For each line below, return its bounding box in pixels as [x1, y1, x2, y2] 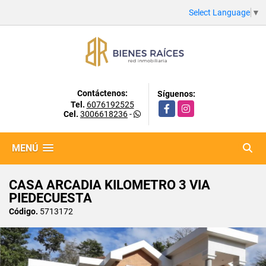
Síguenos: [157, 88, 195, 99]
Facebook [159, 101, 195, 111]
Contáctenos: [77, 88, 128, 98]
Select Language [189, 7, 250, 17]
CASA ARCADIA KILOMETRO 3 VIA [9, 177, 210, 192]
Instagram [178, 101, 216, 111]
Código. [9, 206, 38, 216]
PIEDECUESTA [9, 190, 92, 205]
